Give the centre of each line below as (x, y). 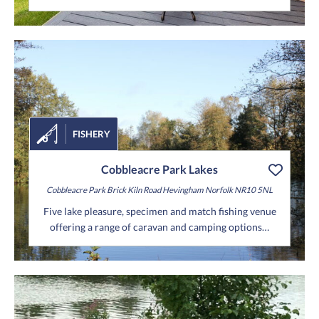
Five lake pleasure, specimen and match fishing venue (159, 211)
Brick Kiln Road (133, 190)
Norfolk (218, 190)
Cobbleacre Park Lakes (159, 169)
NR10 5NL (253, 190)
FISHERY (91, 134)
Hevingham (182, 190)
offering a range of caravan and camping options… (159, 227)
